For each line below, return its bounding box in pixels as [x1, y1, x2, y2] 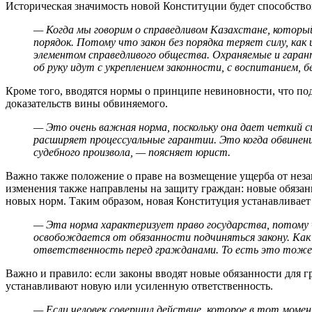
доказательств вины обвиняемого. [6, 97, 168, 109]
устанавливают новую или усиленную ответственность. [6, 279, 273, 292]
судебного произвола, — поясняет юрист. [33, 146, 231, 158]
